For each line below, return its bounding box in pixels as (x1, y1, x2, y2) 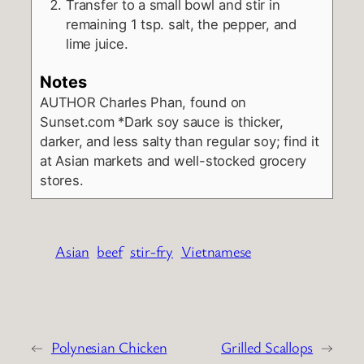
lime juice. (66, 35, 128, 52)
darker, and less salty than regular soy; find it (40, 133, 319, 150)
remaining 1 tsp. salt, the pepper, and (66, 15, 297, 32)
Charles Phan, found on (95, 94, 247, 111)
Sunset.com (40, 114, 115, 131)
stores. (40, 172, 84, 189)
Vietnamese (180, 240, 252, 261)
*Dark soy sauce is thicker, (114, 114, 284, 131)
